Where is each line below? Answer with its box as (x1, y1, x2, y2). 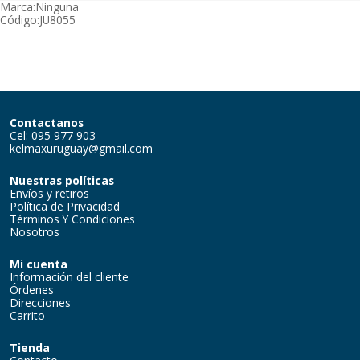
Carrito (10, 307, 45, 323)
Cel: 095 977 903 (10, 127, 96, 143)
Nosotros (10, 223, 59, 239)
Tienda (10, 339, 50, 355)
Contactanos (10, 114, 84, 130)
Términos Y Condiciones (10, 211, 135, 227)
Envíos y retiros (10, 185, 89, 201)
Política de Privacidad (10, 198, 120, 214)
